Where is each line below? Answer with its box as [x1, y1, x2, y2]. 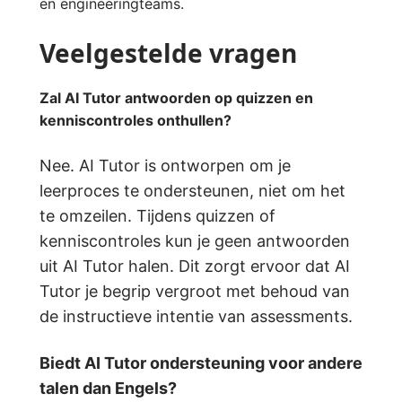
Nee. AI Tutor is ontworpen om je [39, 156, 291, 176]
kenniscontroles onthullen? [39, 111, 232, 130]
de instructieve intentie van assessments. [39, 307, 353, 327]
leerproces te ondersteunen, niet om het [39, 181, 345, 201]
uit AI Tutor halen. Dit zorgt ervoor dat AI [39, 257, 350, 276]
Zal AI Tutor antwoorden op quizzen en [39, 89, 313, 108]
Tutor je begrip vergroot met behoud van [39, 282, 350, 301]
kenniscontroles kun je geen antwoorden [39, 232, 350, 251]
